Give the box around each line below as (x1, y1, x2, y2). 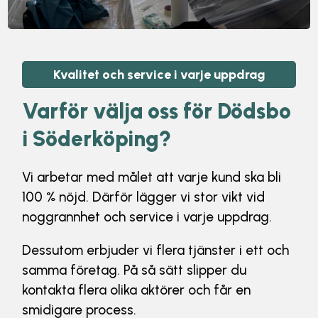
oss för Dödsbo (148, 98, 292, 124)
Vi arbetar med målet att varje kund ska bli (22, 169, 282, 185)
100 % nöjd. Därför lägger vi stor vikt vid (22, 189, 265, 205)
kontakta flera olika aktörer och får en (22, 282, 251, 298)
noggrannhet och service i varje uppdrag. (22, 209, 273, 225)
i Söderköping (22, 126, 160, 152)
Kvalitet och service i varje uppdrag (53, 67, 265, 82)
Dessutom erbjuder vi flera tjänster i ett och (22, 242, 290, 258)
